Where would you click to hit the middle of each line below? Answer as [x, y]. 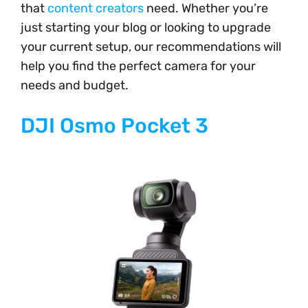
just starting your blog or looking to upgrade [146, 27]
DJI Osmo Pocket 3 [114, 125]
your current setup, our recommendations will [151, 46]
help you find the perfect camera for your [138, 66]
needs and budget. [75, 85]
